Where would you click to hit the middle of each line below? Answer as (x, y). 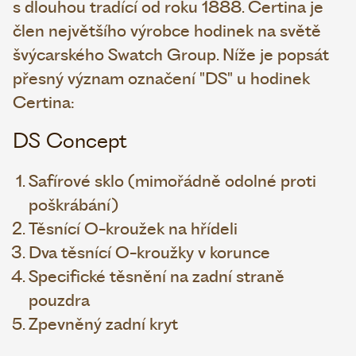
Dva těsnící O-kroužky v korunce (149, 252)
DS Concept (70, 140)
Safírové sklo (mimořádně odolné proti (172, 180)
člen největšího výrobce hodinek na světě (167, 31)
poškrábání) (74, 204)
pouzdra (59, 300)
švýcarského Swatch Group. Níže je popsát (171, 54)
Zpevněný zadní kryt (103, 323)
